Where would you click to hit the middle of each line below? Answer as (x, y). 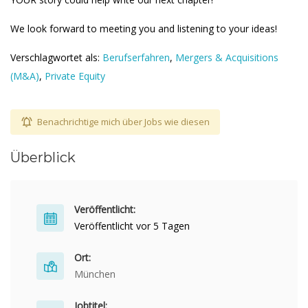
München (95, 274)
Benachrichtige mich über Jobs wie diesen (123, 122)
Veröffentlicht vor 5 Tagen (132, 226)
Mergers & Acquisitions (227, 57)
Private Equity (75, 76)
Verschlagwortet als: (56, 57)
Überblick (43, 157)
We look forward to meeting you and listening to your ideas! (144, 29)
